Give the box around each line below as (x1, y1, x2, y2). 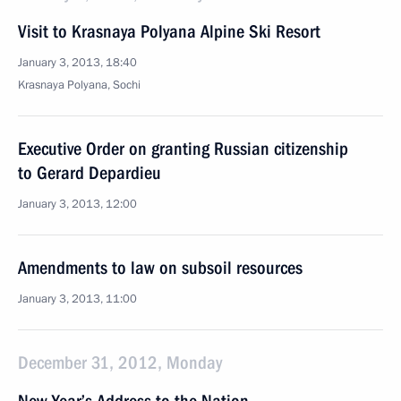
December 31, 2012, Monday (18, 352, 222, 373)
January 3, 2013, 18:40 (18, 55, 137, 71)
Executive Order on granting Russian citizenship (18, 138, 348, 159)
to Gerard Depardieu (18, 162, 161, 183)
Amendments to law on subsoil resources (18, 257, 303, 278)
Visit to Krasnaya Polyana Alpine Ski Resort (18, 21, 320, 42)
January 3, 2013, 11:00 (18, 291, 137, 307)
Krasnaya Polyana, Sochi (18, 77, 141, 93)
